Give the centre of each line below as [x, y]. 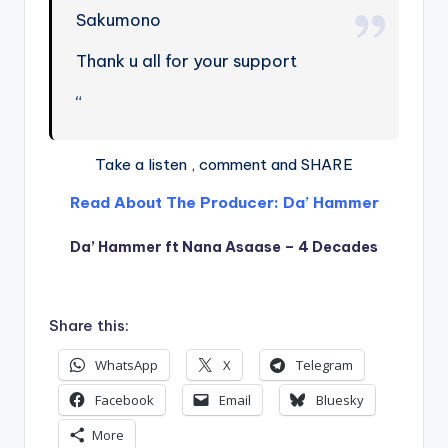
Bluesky [340, 400]
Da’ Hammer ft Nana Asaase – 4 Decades [224, 246]
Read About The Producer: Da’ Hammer [224, 202]
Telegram [324, 365]
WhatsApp [126, 365]
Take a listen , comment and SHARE [224, 164]
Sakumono [119, 19]
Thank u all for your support [187, 60]
